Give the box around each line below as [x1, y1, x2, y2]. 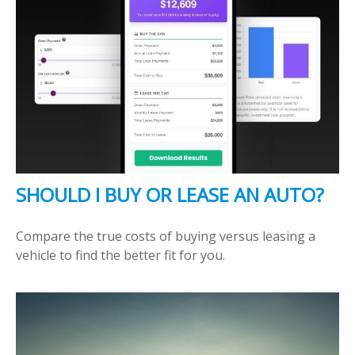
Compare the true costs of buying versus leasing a [16, 227, 315, 245]
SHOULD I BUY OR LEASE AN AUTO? [16, 181, 324, 208]
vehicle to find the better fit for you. [16, 246, 225, 264]
